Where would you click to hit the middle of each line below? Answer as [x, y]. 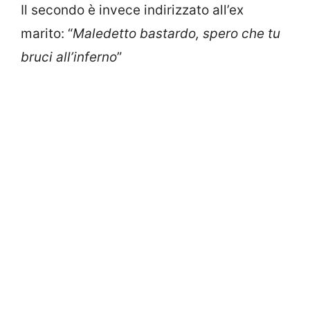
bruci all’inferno [69, 57]
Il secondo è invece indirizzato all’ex [132, 10]
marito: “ [47, 33]
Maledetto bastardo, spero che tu [176, 33]
